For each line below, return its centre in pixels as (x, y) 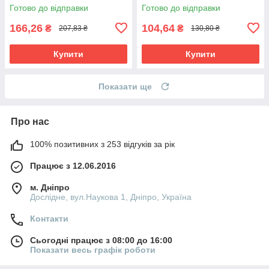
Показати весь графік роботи (93, 249)
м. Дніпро (50, 187)
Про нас (30, 121)
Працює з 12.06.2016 (73, 165)
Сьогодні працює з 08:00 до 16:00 (101, 240)
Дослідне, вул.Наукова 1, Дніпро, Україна (111, 197)
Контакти (49, 218)
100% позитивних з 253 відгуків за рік (102, 144)
